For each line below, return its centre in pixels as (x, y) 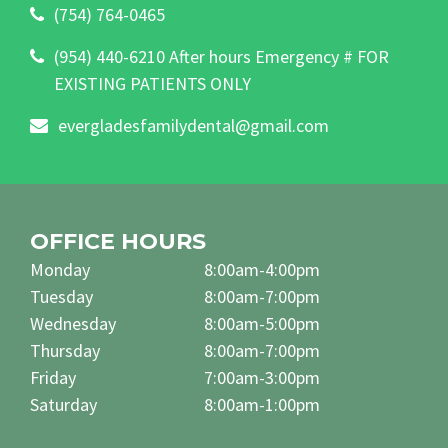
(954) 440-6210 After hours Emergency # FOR (221, 56)
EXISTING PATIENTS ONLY (152, 83)
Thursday (65, 350)
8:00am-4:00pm (262, 269)
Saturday (63, 404)
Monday (60, 269)
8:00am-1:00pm (262, 404)
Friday (53, 377)
